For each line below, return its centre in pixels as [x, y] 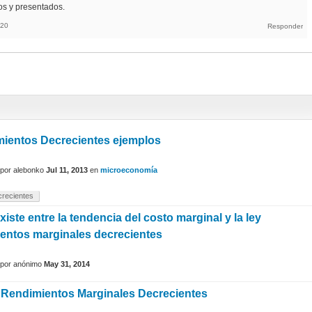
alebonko [29, 170]
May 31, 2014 [67, 264]
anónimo [28, 264]
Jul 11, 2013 [67, 170]
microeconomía [129, 170]
